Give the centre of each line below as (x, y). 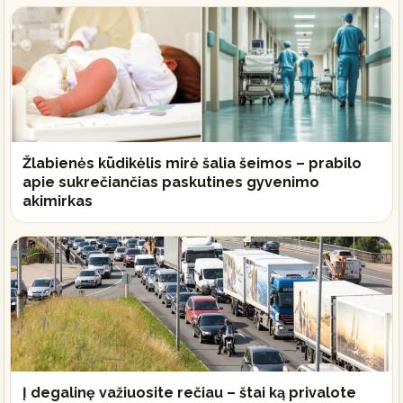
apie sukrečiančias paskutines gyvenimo (171, 182)
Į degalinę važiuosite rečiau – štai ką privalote (189, 392)
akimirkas (58, 201)
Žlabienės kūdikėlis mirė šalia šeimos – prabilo (192, 163)
